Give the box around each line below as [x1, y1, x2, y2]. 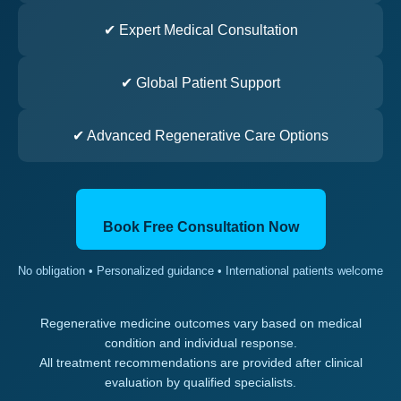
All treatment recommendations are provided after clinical [38, 354, 363, 370]
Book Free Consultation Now [102, 218, 299, 235]
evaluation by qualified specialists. [105, 374, 296, 389]
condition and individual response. [104, 335, 297, 350]
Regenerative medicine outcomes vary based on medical [39, 315, 362, 330]
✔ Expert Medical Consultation [103, 21, 298, 38]
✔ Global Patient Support [121, 74, 280, 90]
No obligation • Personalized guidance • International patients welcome [18, 263, 383, 277]
